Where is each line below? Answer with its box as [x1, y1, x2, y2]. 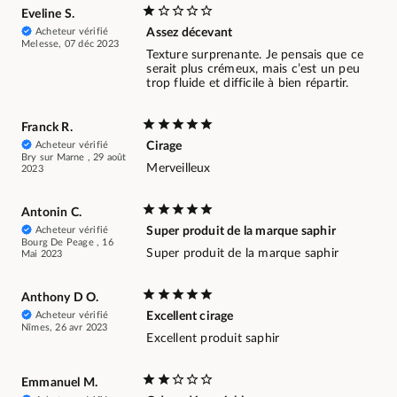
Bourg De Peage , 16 [21, 237, 113, 248]
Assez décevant [146, 27, 233, 40]
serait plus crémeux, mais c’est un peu [146, 63, 360, 76]
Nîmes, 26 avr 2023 [21, 323, 108, 333]
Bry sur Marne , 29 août [21, 152, 127, 163]
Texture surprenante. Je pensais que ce [146, 49, 363, 62]
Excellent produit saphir [146, 332, 280, 346]
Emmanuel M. [21, 377, 98, 390]
